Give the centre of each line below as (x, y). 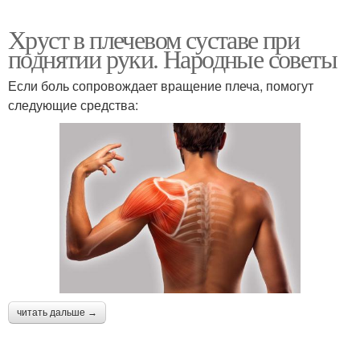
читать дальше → (57, 313)
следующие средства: (73, 104)
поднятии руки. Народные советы (172, 58)
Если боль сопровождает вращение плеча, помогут (161, 85)
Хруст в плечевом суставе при (154, 39)
